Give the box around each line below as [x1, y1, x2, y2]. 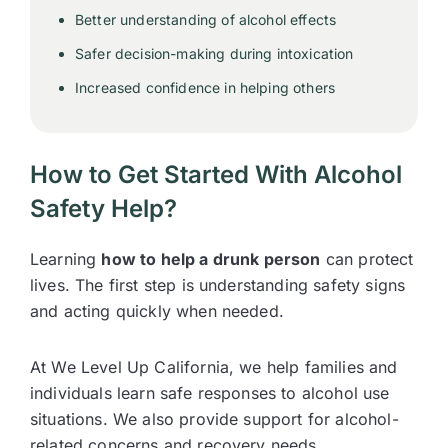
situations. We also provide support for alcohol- [30, 409, 399, 429]
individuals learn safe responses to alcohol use [30, 383, 390, 403]
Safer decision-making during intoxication [75, 45, 354, 62]
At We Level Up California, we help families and [30, 357, 398, 377]
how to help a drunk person [101, 249, 321, 269]
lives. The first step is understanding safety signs [30, 275, 406, 295]
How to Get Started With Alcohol [30, 160, 402, 189]
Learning [30, 249, 102, 269]
